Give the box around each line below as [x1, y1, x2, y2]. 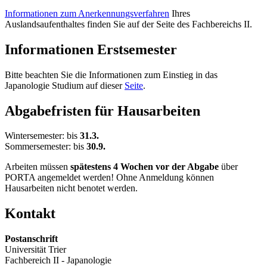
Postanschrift [5, 234, 58, 244]
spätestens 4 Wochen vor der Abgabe [70, 162, 219, 172]
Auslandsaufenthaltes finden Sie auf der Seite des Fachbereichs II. [5, 18, 252, 29]
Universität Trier [5, 244, 66, 255]
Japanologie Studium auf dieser [5, 80, 125, 91]
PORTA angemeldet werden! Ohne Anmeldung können [5, 172, 214, 183]
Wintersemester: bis [5, 131, 80, 141]
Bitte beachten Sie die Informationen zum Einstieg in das [5, 69, 218, 80]
